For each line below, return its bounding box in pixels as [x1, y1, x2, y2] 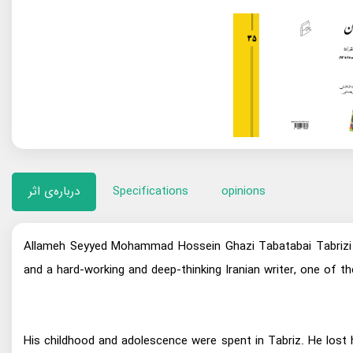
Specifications [113, 182, 188, 202]
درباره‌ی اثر [28, 182, 80, 202]
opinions [221, 182, 266, 202]
